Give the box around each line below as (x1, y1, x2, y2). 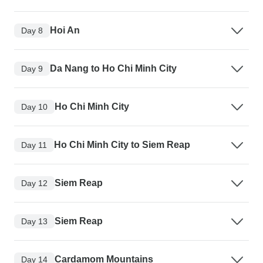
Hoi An (50, 25, 80, 36)
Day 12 (21, 178, 48, 188)
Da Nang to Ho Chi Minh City (50, 63, 177, 74)
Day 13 (21, 216, 48, 226)
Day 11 (21, 140, 47, 150)
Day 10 (21, 102, 48, 112)
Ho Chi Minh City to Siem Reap (54, 140, 190, 150)
